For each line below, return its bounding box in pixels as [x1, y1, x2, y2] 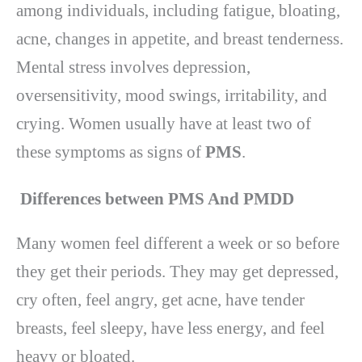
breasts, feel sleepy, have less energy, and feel [16, 318, 325, 339]
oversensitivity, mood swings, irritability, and [16, 85, 327, 105]
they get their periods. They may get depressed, [16, 262, 339, 282]
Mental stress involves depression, [16, 57, 250, 77]
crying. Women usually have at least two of [16, 113, 311, 133]
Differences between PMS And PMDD [16, 189, 294, 209]
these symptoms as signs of [16, 141, 205, 162]
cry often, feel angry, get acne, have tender [16, 290, 305, 310]
